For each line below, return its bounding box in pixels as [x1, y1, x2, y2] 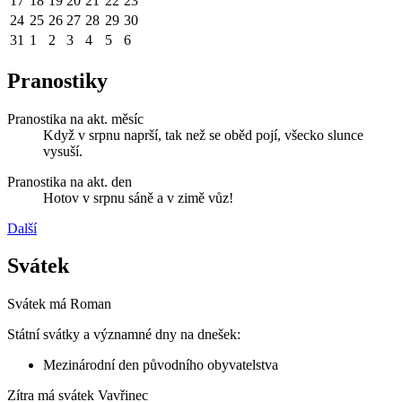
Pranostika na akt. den [7, 173, 132, 189]
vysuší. [43, 143, 83, 159]
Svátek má [7, 296, 70, 312]
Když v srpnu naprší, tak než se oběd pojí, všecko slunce [43, 127, 363, 143]
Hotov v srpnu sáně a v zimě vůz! [43, 189, 233, 205]
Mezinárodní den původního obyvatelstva [43, 357, 278, 373]
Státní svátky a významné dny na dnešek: [7, 327, 240, 343]
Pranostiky [7, 68, 108, 92]
